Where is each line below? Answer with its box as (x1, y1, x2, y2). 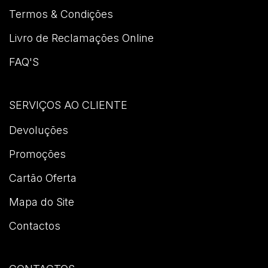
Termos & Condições (9, 8, 113, 20)
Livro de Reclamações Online (9, 32, 154, 44)
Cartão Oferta (9, 172, 77, 184)
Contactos (9, 220, 60, 232)
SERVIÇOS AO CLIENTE (9, 99, 127, 111)
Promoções (9, 148, 66, 160)
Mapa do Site (9, 196, 74, 208)
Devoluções (9, 124, 68, 136)
